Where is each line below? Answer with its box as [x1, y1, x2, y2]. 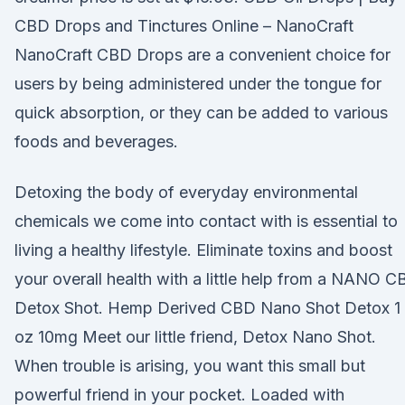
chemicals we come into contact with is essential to [14, 212, 398, 231]
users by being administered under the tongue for [14, 74, 381, 93]
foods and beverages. [14, 132, 178, 151]
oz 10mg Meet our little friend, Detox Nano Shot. [14, 327, 376, 346]
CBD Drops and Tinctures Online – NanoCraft [14, 16, 353, 35]
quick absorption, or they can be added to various [14, 103, 388, 122]
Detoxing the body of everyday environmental [14, 183, 358, 202]
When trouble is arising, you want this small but [14, 356, 365, 375]
